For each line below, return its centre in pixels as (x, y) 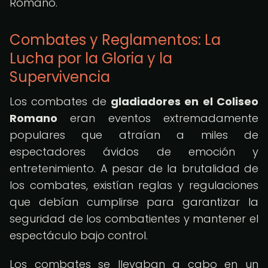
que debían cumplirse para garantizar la (134, 202)
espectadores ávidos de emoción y (134, 152)
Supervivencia (60, 77)
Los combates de (60, 101)
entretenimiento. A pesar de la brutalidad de (134, 168)
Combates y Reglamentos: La (115, 40)
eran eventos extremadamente (158, 118)
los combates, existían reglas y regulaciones (134, 185)
